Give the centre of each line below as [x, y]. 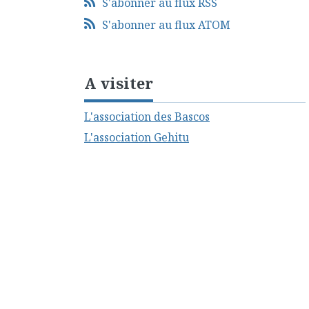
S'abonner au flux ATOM [166, 25]
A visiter [119, 83]
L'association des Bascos [147, 117]
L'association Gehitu [137, 138]
